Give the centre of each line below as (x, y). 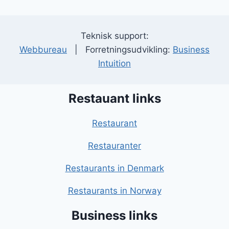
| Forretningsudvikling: (120, 50)
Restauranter (114, 146)
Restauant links (114, 99)
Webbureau (43, 50)
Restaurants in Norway (114, 191)
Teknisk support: (114, 36)
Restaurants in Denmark (114, 168)
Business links (114, 216)
